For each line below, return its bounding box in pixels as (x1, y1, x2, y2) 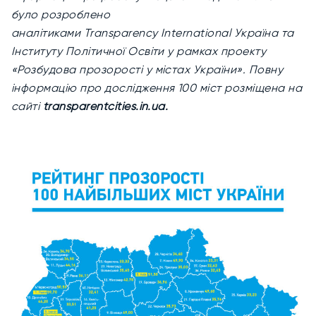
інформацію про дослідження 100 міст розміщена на (11, 81, 303, 95)
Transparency (83, 26, 158, 39)
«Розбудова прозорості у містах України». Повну (11, 63, 284, 76)
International (161, 26, 231, 39)
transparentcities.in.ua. (42, 99, 169, 113)
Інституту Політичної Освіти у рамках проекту (11, 44, 267, 58)
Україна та (233, 26, 294, 39)
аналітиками (11, 26, 84, 39)
